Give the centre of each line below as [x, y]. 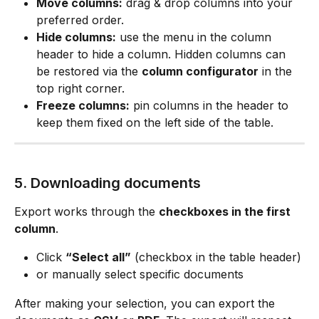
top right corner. [80, 89]
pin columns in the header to [211, 106]
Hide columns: [76, 37]
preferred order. [80, 20]
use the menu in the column [195, 37]
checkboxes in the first [226, 211]
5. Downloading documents [108, 183]
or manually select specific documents [140, 274]
